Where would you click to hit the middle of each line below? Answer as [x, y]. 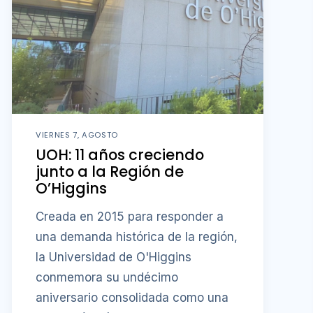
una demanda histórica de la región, [137, 236]
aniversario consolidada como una [132, 297]
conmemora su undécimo [107, 277]
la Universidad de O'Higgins [114, 257]
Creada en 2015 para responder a [130, 216]
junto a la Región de [110, 171]
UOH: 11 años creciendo [120, 154]
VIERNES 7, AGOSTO [77, 135]
